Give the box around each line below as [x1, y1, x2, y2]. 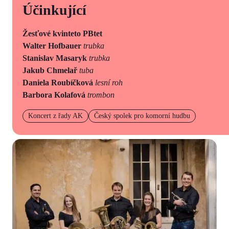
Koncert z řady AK [28, 111, 83, 120]
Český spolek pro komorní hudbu [94, 111, 190, 120]
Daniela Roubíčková [22, 78, 95, 87]
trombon [85, 90, 114, 99]
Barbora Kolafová [22, 90, 85, 99]
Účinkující [22, 2, 86, 18]
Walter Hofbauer [22, 41, 83, 50]
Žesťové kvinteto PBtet [22, 29, 102, 38]
